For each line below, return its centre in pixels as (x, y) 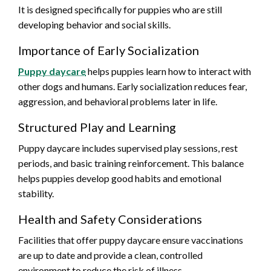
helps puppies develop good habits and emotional (120, 178)
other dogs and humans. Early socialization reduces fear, (132, 86)
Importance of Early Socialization (109, 50)
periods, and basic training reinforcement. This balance (131, 163)
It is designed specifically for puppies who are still (120, 9)
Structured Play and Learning (97, 127)
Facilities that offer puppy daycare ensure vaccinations (131, 240)
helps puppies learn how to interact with (168, 71)
